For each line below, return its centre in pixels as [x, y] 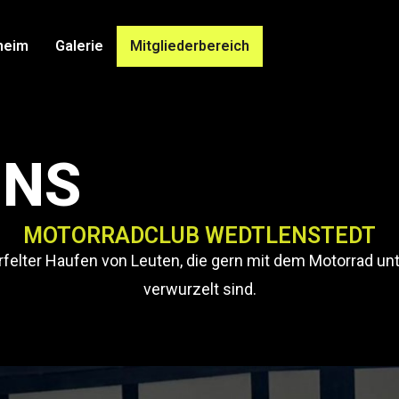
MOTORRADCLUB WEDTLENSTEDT [199, 235]
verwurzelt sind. [199, 289]
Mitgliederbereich [190, 46]
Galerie [79, 46]
